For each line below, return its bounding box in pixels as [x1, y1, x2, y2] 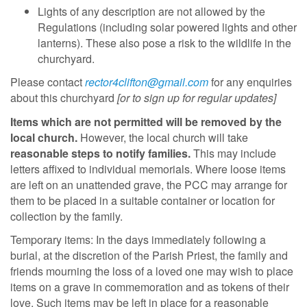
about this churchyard [10, 90, 117, 106]
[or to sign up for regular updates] [117, 90, 276, 106]
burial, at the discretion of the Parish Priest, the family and [10, 247, 288, 264]
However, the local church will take [77, 129, 248, 145]
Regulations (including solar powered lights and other [38, 19, 297, 35]
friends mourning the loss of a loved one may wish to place [10, 263, 293, 280]
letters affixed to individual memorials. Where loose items [10, 160, 286, 177]
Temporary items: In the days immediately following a [10, 232, 266, 248]
